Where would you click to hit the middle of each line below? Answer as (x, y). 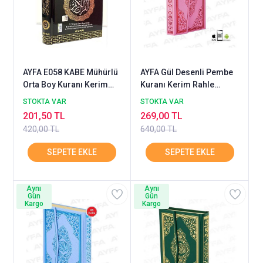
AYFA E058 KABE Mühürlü (70, 73)
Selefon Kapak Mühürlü (67, 97)
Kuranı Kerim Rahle (178, 85)
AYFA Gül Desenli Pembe (187, 73)
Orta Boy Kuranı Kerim (65, 85)
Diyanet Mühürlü (171, 97)
